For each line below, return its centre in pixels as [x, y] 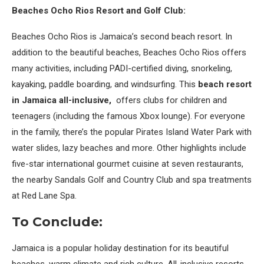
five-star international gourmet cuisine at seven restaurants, [128, 164]
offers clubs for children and [170, 100]
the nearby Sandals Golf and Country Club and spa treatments [132, 180]
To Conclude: [57, 222]
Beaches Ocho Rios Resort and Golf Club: [99, 11]
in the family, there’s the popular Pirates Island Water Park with [132, 132]
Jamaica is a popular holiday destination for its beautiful [120, 248]
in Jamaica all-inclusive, [63, 100]
